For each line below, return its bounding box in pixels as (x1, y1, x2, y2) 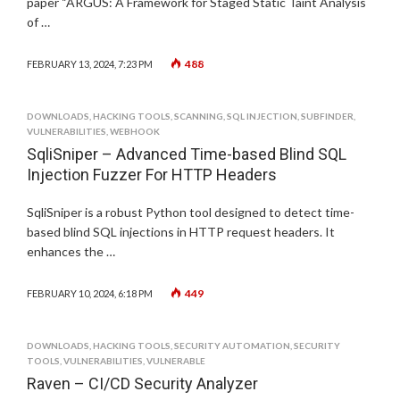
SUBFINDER (301, 111, 354, 121)
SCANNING (174, 111, 223, 121)
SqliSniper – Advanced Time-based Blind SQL (27, 145, 346, 163)
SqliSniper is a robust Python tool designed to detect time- (27, 204, 354, 220)
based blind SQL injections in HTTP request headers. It (27, 224, 335, 239)
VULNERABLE (146, 355, 205, 366)
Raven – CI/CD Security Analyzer (27, 374, 258, 393)
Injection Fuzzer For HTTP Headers (27, 165, 277, 184)
